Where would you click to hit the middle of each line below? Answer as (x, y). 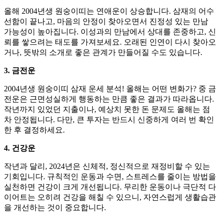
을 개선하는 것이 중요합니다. (55, 207)
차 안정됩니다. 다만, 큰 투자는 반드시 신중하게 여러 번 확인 (109, 119)
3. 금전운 (20, 70)
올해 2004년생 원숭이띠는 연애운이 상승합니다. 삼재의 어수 (109, 11)
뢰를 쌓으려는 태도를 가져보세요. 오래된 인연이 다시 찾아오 (110, 42)
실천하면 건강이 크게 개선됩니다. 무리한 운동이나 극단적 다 (110, 187)
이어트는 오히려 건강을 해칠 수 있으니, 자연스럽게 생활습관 (110, 197)
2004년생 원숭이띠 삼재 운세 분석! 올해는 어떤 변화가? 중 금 (110, 88)
